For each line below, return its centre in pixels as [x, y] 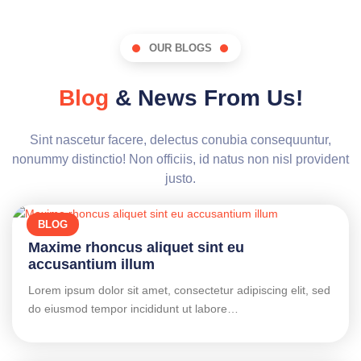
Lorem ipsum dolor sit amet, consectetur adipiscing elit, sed [179, 290]
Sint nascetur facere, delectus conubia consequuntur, [180, 140]
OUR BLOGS [180, 48]
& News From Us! [205, 98]
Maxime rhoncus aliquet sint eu [136, 248]
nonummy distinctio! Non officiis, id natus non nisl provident [180, 160]
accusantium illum [91, 265]
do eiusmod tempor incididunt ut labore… [133, 309]
